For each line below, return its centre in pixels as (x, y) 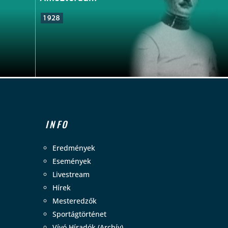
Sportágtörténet (80, 214)
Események (72, 161)
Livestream (71, 174)
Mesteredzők (75, 201)
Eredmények (74, 148)
